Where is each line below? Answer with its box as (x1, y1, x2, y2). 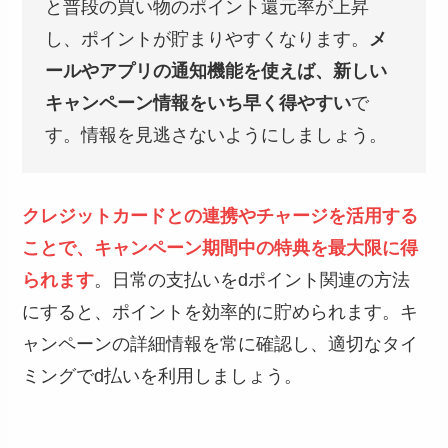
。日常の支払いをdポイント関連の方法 (94, 270, 411, 291)
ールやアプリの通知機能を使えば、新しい (44, 60, 387, 81)
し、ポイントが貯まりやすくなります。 (44, 28, 369, 49)
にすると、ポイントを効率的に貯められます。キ (22, 302, 419, 323)
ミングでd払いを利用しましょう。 (22, 366, 303, 387)
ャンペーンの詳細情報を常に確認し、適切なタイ (22, 334, 419, 355)
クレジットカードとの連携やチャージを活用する (22, 206, 419, 227)
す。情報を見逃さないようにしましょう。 (44, 124, 387, 145)
